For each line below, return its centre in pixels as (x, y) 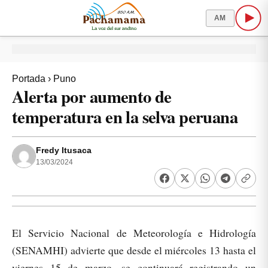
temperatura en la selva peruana (125, 117)
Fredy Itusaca (64, 150)
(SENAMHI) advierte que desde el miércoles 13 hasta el (134, 250)
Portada (29, 79)
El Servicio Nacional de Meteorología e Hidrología (134, 233)
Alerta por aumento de (92, 96)
